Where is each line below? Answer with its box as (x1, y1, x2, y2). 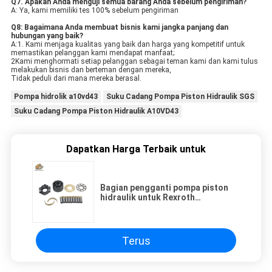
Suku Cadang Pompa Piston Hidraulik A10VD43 (13, 107, 178, 116)
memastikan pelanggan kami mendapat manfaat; (10, 49, 174, 58)
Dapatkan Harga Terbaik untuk (66, 143, 206, 155)
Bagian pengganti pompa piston (100, 183, 228, 193)
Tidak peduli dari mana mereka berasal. (10, 74, 141, 83)
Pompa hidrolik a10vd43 (13, 92, 98, 101)
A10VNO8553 (100, 202, 152, 212)
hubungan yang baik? (10, 32, 83, 41)
